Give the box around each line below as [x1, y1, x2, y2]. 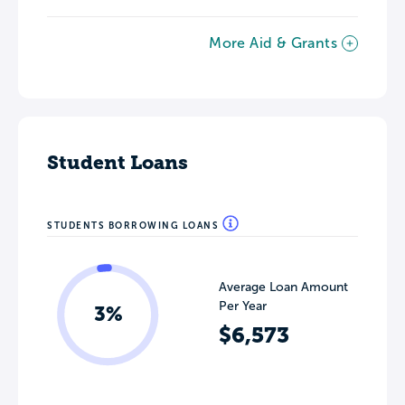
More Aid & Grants [209, 35, 337, 51]
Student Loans [47, 151, 188, 174]
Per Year [219, 299, 267, 313]
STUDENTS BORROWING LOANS [47, 221, 222, 231]
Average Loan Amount [219, 280, 348, 294]
